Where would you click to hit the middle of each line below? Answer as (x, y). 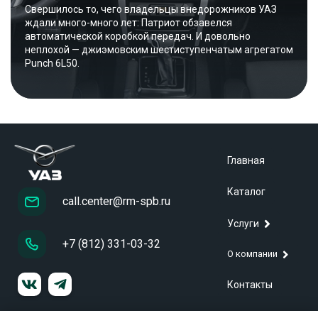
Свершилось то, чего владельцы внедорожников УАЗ (151, 9)
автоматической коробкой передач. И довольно (138, 36)
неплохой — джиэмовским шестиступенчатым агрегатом (159, 49)
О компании (252, 254)
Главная (246, 160)
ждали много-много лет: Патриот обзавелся (128, 22)
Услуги (243, 223)
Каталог (246, 191)
